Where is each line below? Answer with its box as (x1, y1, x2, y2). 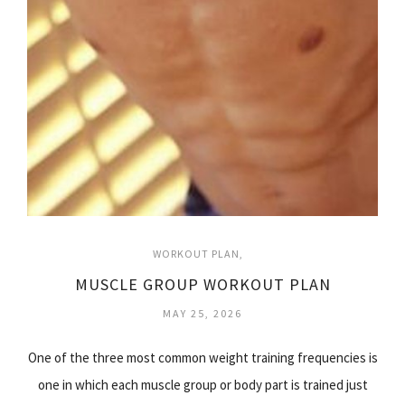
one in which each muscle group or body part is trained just (37, 376, 368, 393)
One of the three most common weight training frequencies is (27, 349, 378, 366)
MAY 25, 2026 (163, 306, 242, 320)
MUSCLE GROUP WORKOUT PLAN (74, 274, 331, 295)
